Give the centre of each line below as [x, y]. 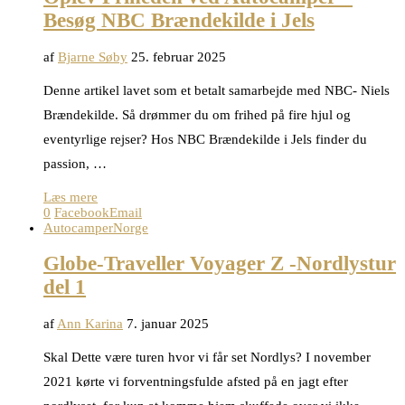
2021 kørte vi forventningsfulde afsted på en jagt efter [196, 381]
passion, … [75, 163]
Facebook [82, 212]
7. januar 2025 [168, 323]
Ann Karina [90, 323]
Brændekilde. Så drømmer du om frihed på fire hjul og [197, 114]
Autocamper [78, 227]
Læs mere [71, 197]
